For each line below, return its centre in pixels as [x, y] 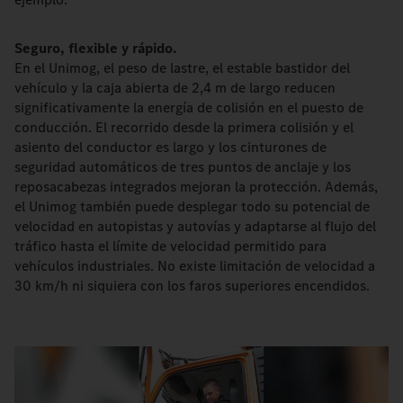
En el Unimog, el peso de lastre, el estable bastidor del [182, 67]
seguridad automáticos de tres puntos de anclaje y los [183, 166]
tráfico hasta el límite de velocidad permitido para [170, 246]
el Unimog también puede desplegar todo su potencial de [192, 206]
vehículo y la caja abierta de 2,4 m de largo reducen [175, 87]
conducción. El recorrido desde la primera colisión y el [184, 127]
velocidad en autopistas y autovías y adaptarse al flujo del [195, 226]
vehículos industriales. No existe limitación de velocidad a [195, 265]
